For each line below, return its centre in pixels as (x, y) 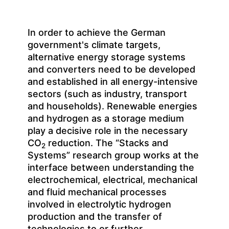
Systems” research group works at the (113, 155)
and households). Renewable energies (112, 106)
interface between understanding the (111, 168)
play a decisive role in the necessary (108, 131)
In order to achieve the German (97, 33)
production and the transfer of (95, 217)
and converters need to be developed (111, 70)
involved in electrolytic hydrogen (99, 204)
